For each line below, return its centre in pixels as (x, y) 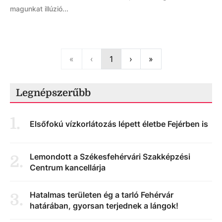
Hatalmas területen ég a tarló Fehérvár (102, 195)
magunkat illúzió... (39, 9)
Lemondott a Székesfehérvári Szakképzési (110, 157)
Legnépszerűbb (53, 93)
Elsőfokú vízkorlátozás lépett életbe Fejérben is (119, 124)
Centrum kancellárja (68, 167)
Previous (109, 58)
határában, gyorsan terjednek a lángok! (104, 206)
